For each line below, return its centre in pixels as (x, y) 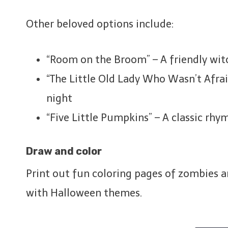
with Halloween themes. (84, 193)
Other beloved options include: (100, 24)
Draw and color (64, 151)
